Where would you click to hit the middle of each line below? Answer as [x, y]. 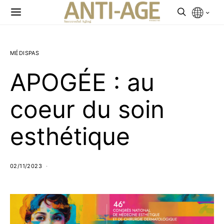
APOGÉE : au [82, 82]
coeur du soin [87, 109]
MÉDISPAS [25, 53]
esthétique [70, 136]
